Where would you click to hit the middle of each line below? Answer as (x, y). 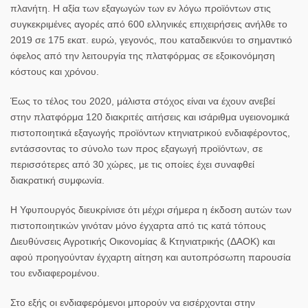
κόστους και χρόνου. (55, 71)
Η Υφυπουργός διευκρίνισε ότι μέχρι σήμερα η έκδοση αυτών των (151, 209)
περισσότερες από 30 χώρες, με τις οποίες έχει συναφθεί (132, 164)
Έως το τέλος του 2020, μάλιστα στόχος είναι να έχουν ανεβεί (143, 101)
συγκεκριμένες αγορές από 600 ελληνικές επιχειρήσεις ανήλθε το (149, 24)
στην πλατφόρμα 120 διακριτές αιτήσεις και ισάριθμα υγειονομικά (150, 117)
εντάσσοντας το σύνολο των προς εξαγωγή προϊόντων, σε (136, 148)
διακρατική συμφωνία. (57, 180)
